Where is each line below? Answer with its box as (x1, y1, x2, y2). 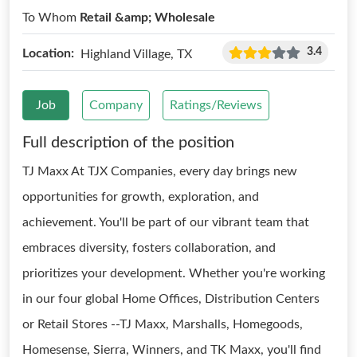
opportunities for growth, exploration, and (22, 190, 259, 203)
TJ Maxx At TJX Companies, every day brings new (22, 165, 297, 178)
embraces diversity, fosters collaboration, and (22, 241, 276, 254)
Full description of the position (22, 135, 234, 151)
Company (89, 99, 143, 112)
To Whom (22, 11, 80, 24)
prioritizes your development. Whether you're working (22, 267, 325, 280)
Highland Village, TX (80, 47, 192, 61)
